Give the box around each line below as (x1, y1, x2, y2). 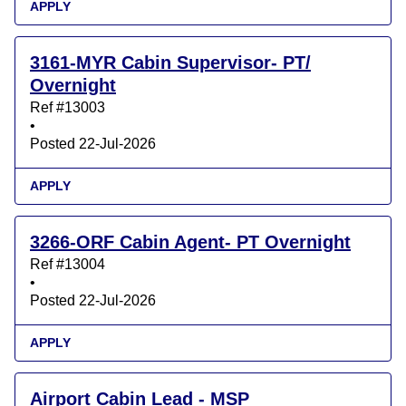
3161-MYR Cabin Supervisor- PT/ (30, 53, 311, 73)
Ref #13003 (30, 100, 105, 116)
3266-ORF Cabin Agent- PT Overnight (30, 232, 351, 253)
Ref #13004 (30, 256, 105, 273)
